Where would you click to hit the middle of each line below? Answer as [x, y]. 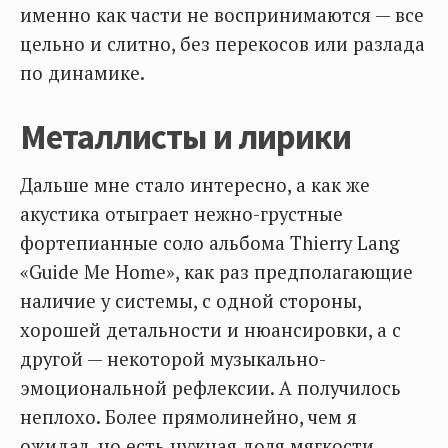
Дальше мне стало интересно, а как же [195, 185]
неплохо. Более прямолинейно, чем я [188, 417]
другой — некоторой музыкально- [173, 359]
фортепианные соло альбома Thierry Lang [210, 243]
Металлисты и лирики [186, 137]
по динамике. [82, 73]
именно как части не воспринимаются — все [222, 15]
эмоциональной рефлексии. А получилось [210, 388]
